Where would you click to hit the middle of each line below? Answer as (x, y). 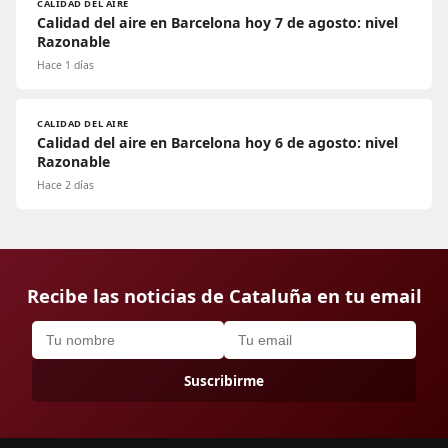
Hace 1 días (65, 64)
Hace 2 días (65, 184)
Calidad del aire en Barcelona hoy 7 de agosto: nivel (217, 22)
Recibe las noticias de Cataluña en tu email (224, 295)
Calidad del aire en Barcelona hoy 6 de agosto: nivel (217, 142)
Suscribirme (224, 380)
